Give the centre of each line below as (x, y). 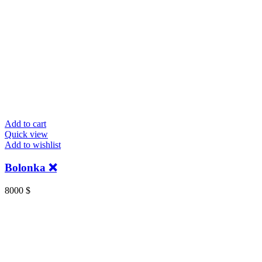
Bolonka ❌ (31, 168)
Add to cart (25, 124)
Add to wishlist (33, 145)
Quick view (26, 135)
